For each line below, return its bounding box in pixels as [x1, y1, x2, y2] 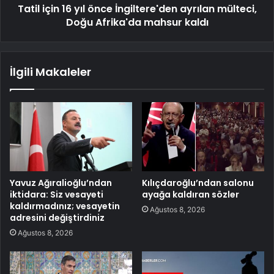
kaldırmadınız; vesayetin [10, 199, 120, 212]
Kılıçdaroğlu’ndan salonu [142, 176, 254, 189]
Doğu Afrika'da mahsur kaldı [65, 15, 209, 30]
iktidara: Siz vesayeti [10, 188, 103, 201]
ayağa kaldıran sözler [142, 188, 239, 201]
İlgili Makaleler [10, 64, 91, 80]
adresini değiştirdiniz [10, 211, 105, 224]
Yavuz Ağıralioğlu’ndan [10, 176, 112, 189]
